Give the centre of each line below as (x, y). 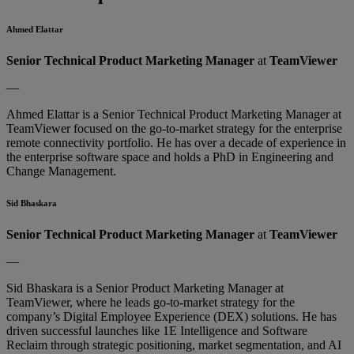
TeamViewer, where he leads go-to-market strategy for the (151, 303)
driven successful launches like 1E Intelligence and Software (157, 331)
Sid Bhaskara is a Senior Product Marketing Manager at (145, 288)
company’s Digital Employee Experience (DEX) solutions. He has (171, 317)
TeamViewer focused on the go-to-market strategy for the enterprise (174, 129)
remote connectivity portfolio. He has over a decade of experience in (176, 143)
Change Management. (61, 171)
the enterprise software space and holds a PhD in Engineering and (170, 157)
